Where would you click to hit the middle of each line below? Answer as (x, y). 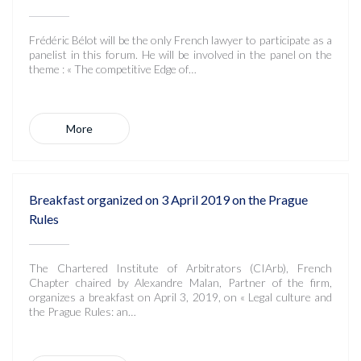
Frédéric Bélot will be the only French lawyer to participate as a (180, 40)
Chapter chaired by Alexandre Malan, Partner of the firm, (180, 282)
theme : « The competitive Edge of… (113, 69)
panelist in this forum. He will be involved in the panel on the (180, 54)
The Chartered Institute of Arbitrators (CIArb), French (180, 268)
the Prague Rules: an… (83, 311)
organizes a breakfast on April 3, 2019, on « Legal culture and (180, 297)
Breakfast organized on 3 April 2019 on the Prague (168, 199)
